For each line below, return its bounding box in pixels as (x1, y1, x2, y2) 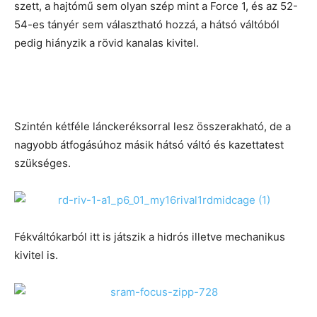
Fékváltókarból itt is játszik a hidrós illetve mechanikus (14, 230, 285, 244)
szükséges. (14, 156, 71, 171)
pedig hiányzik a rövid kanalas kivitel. (14, 36, 199, 50)
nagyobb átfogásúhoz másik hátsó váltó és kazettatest (14, 138, 284, 152)
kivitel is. (14, 248, 58, 263)
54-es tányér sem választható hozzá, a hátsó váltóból (14, 18, 279, 32)
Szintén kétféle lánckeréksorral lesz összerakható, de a (14, 120, 291, 134)
